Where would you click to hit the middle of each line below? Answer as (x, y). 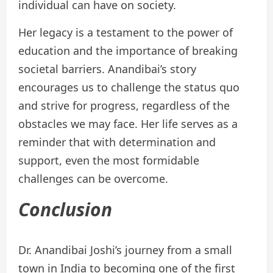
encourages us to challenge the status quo (129, 87)
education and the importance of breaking (128, 51)
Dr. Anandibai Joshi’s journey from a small (125, 250)
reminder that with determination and (117, 142)
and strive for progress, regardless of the (124, 106)
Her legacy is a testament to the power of (126, 33)
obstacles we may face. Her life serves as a (128, 124)
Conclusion (65, 210)
